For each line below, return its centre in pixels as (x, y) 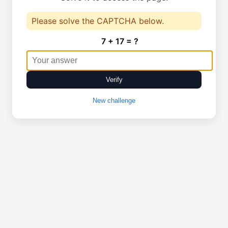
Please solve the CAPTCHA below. (98, 21)
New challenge (114, 101)
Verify (114, 80)
